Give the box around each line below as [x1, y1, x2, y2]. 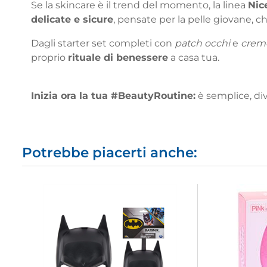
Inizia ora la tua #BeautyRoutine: [31, 89, 195, 101]
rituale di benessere [68, 51, 168, 63]
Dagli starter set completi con [31, 37, 175, 49]
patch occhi [175, 37, 230, 49]
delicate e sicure [31, 13, 113, 25]
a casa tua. [168, 51, 219, 63]
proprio [31, 51, 68, 63]
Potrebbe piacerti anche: [22, 144, 197, 161]
